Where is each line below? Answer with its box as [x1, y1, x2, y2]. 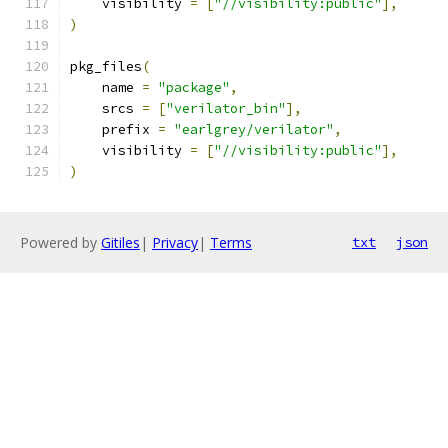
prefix [70, 121, 158, 138]
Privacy [152, 233, 198, 252]
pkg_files [70, 58, 142, 75]
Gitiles [101, 233, 140, 252]
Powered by [20, 233, 101, 252]
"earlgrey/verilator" [174, 121, 334, 138]
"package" [158, 79, 230, 96]
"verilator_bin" [166, 100, 286, 117]
